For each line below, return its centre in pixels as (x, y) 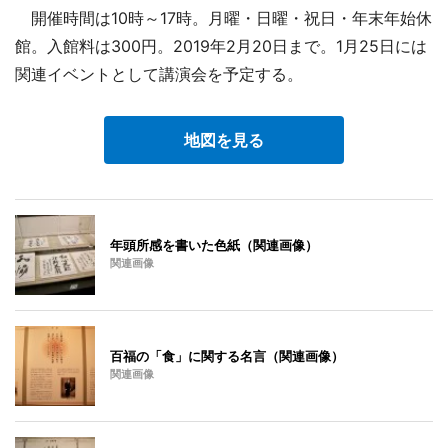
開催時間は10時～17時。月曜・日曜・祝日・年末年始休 (223, 17)
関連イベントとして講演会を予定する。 (159, 73)
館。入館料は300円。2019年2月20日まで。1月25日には (221, 45)
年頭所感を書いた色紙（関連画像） (214, 244)
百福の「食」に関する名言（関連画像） (227, 355)
